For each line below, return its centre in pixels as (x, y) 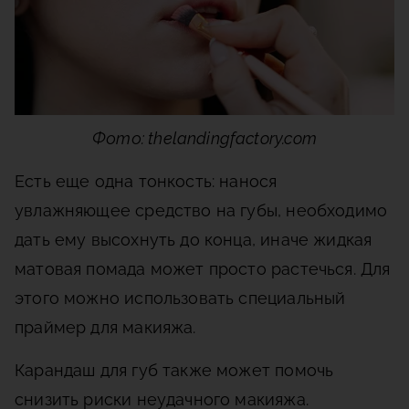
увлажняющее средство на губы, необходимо (201, 211)
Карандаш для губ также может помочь (174, 371)
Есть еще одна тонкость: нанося (146, 182)
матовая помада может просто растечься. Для (203, 269)
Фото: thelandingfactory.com (204, 139)
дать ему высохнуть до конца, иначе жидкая (194, 240)
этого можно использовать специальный (180, 299)
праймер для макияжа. (105, 328)
